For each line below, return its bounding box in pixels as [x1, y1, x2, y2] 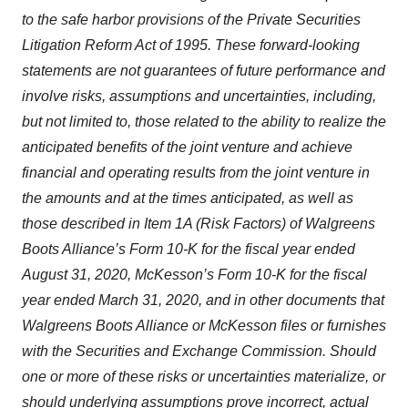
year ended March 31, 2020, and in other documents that [22, 292, 384, 308]
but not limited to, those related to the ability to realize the [22, 114, 386, 129]
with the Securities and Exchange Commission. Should [22, 343, 376, 359]
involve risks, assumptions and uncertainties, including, [22, 88, 376, 104]
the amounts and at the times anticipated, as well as [22, 190, 353, 206]
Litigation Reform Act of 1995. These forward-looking [22, 37, 360, 53]
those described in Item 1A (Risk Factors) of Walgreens [22, 216, 375, 231]
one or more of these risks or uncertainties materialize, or [22, 369, 385, 384]
